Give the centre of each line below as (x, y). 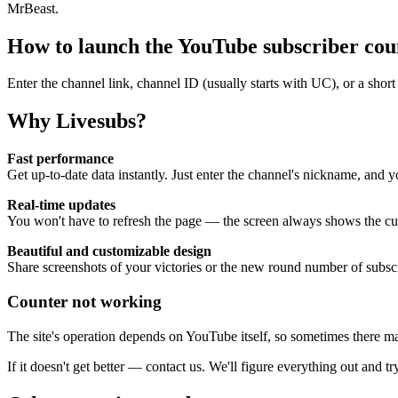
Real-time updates (61, 205)
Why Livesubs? (77, 121)
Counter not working (84, 301)
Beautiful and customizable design (109, 251)
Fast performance (60, 159)
